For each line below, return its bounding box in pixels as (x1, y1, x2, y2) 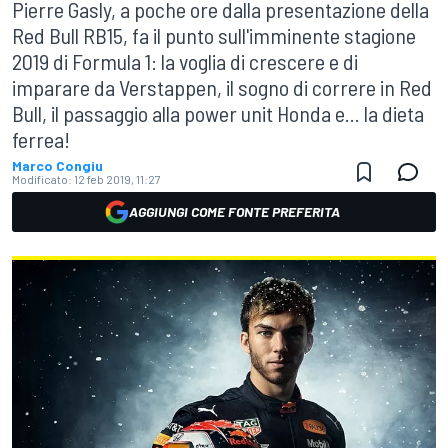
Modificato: (12, 172, 72, 186)
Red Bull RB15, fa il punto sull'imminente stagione (12, 22, 416, 48)
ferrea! (12, 126, 70, 152)
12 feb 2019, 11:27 (74, 172, 161, 186)
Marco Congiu (12, 157, 103, 174)
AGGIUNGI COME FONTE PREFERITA (128, 203, 340, 220)
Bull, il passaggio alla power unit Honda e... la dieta (12, 100, 424, 126)
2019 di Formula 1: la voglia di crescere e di (12, 48, 358, 74)
